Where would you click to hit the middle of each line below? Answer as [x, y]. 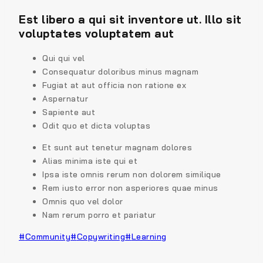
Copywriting [101, 236]
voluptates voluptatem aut [97, 33]
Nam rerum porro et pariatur [99, 215]
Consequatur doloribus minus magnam [120, 71]
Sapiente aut [69, 112]
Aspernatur [65, 98]
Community [48, 236]
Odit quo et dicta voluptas [96, 125]
